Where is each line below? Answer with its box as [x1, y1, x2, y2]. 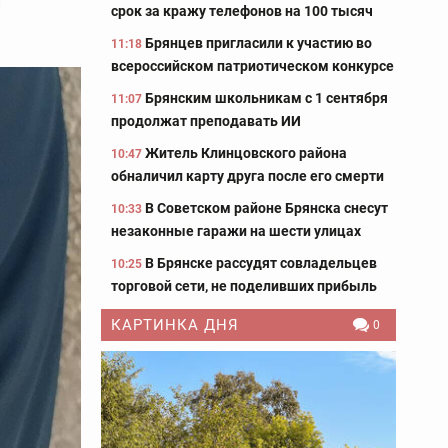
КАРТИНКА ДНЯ [111, 316, 239, 334]
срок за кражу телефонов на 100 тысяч [111, 3, 373, 19]
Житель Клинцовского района [145, 145, 347, 161]
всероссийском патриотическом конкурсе [111, 58, 394, 74]
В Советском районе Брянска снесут [145, 200, 388, 216]
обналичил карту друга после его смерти [111, 168, 384, 184]
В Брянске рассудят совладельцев [145, 255, 377, 271]
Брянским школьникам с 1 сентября [145, 90, 388, 106]
